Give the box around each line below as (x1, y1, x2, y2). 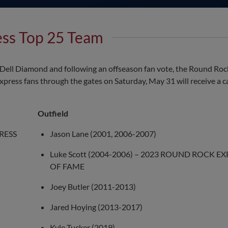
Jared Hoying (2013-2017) (49, 202, 142, 212)
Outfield (37, 108, 68, 119)
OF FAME (49, 161, 84, 172)
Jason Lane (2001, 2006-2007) (49, 129, 156, 139)
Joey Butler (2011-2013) (49, 182, 136, 192)
